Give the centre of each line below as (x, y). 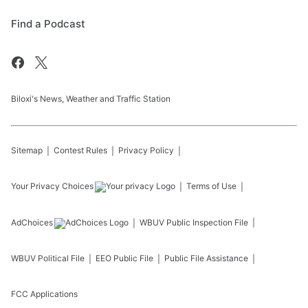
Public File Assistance (206, 258)
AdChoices (32, 222)
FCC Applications (44, 294)
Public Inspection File (207, 222)
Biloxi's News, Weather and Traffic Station (91, 98)
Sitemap (27, 150)
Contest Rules (80, 150)
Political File (61, 258)
